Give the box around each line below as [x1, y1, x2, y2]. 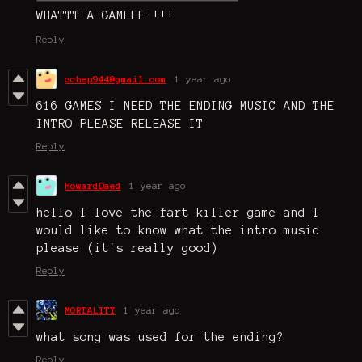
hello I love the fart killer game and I [36, 206, 320, 220]
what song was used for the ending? [36, 330, 284, 344]
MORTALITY [65, 305, 116, 316]
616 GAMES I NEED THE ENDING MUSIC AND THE [36, 99, 335, 113]
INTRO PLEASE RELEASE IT [36, 117, 204, 131]
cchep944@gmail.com [65, 74, 166, 85]
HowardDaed [65, 180, 121, 192]
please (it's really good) [36, 242, 218, 255]
